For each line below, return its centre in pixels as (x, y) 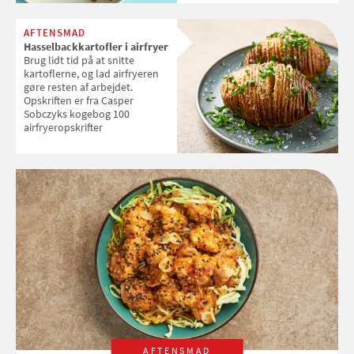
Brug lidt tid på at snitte (79, 60)
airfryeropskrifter (63, 127)
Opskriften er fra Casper (79, 100)
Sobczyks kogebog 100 (77, 113)
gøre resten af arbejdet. (78, 87)
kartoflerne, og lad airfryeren (91, 73)
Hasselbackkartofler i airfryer (96, 46)
